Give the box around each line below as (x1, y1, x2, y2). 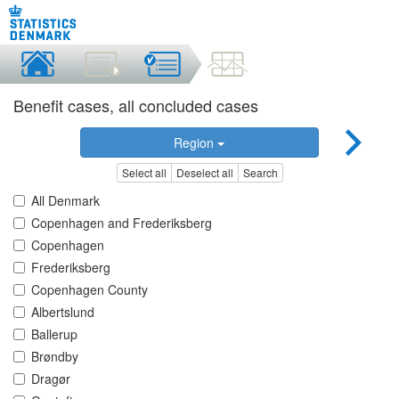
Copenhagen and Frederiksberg (31, 214, 212, 232)
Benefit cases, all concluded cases (13, 94, 258, 117)
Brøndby (31, 347, 78, 366)
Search (242, 165, 278, 181)
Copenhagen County (31, 281, 148, 299)
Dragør (31, 370, 70, 388)
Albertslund (31, 303, 94, 322)
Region (174, 134, 218, 151)
